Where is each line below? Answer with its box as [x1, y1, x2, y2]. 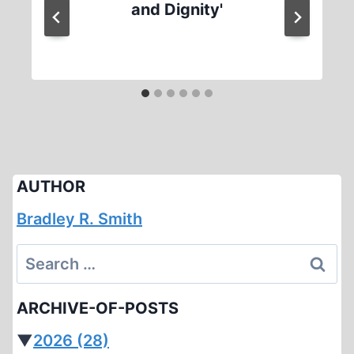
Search [16, 247, 70, 265]
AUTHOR [17, 177, 85, 196]
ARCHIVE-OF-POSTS [17, 299, 179, 318]
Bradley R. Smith [17, 209, 142, 228]
